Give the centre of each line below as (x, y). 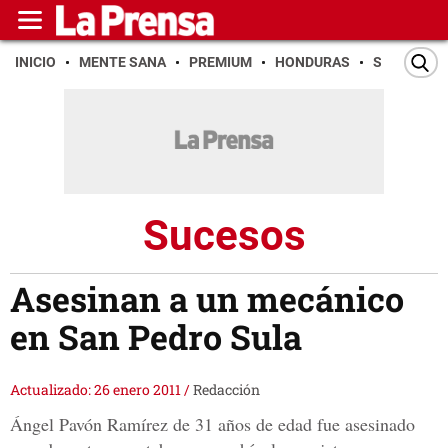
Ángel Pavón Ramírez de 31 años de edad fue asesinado (212, 424)
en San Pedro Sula (156, 337)
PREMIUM (220, 62)
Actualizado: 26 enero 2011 (97, 390)
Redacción (226, 390)
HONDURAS (312, 62)
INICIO (35, 62)
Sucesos (224, 235)
